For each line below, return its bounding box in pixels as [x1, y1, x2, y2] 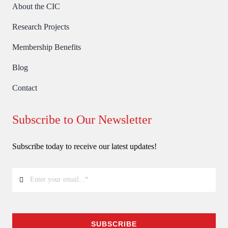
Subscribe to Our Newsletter [12, 112, 152, 126]
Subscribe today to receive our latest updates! [12, 141, 157, 151]
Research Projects [12, 22, 69, 31]
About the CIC [12, 2, 60, 11]
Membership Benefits [12, 42, 81, 51]
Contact [12, 83, 37, 92]
